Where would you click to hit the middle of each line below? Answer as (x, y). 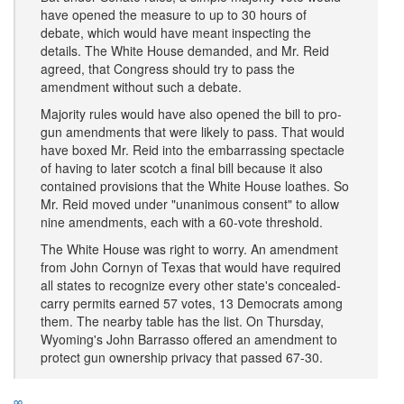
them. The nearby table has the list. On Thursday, (182, 321)
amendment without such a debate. (141, 87)
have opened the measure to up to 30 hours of (174, 14)
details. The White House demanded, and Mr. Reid (185, 50)
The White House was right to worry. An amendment (189, 249)
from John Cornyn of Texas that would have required (191, 267)
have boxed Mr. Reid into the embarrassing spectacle (193, 150)
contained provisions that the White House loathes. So (195, 186)
